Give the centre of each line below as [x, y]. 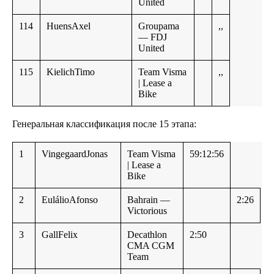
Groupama [159, 26]
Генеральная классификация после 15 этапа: [104, 124]
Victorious [147, 211]
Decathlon [147, 235]
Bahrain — [149, 200]
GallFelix [60, 235]
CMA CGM [151, 246]
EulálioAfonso [70, 200]
